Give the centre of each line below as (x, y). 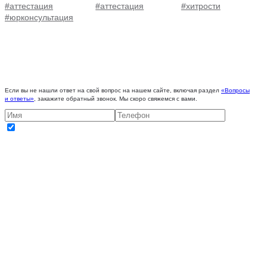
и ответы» (19, 98)
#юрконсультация (39, 17)
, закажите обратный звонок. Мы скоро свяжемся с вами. (116, 98)
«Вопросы (235, 90)
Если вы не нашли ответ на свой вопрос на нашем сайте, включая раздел (113, 90)
